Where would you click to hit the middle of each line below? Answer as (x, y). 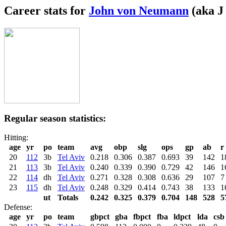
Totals (68, 198)
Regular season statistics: (55, 118)
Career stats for (46, 11)
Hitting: (16, 138)
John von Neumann (139, 11)
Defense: (18, 207)
